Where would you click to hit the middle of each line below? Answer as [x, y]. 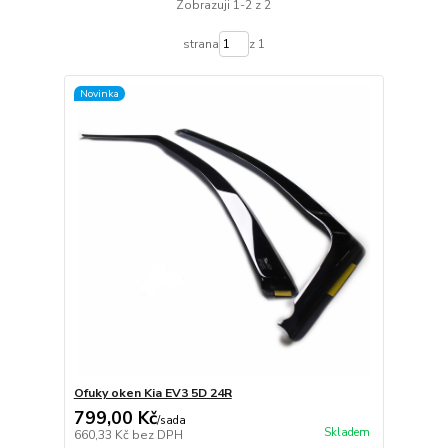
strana [200, 44]
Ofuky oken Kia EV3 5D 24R [152, 392]
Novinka [99, 93]
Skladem [346, 432]
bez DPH [157, 434]
